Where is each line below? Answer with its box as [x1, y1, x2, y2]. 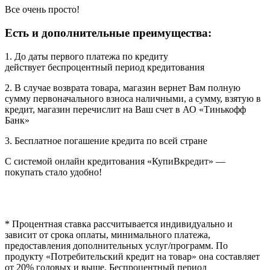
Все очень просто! [5, 4, 80, 15]
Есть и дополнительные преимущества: [5, 26, 212, 39]
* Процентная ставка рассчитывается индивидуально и [5, 218, 233, 229]
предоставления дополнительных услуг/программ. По [5, 240, 228, 251]
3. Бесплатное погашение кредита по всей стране [5, 135, 207, 146]
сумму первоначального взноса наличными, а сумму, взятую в [5, 93, 261, 104]
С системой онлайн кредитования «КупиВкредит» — [5, 155, 225, 166]
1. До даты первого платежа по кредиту [5, 51, 168, 61]
